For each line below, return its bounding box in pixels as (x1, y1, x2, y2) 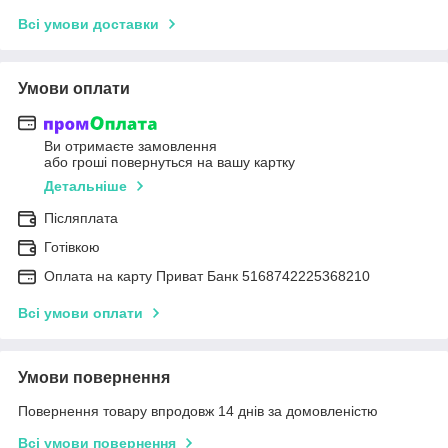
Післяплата (44, 210, 118, 227)
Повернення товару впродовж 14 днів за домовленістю (18, 403, 378, 420)
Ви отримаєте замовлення (44, 138, 217, 155)
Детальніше (44, 178, 127, 195)
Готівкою (44, 239, 100, 256)
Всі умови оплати (18, 305, 143, 322)
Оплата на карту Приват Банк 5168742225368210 (44, 268, 370, 285)
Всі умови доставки (18, 15, 159, 32)
